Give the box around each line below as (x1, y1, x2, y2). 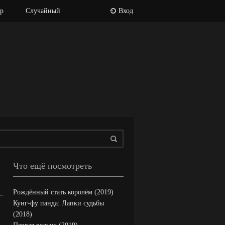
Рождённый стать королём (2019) (13, 188, 114, 196)
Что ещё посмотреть (13, 161, 92, 171)
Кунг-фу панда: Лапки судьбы (13, 199, 104, 207)
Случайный (25, 7, 60, 15)
